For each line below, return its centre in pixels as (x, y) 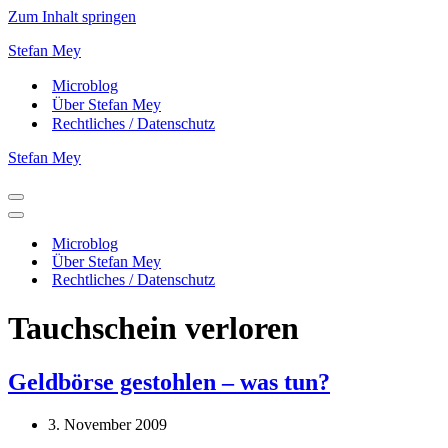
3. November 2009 (107, 424)
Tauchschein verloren (153, 328)
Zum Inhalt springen (72, 16)
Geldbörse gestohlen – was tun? (169, 381)
